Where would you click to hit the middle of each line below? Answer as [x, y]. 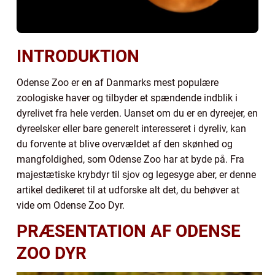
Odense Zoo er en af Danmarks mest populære [118, 82]
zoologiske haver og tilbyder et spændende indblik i [127, 98]
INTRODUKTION [78, 56]
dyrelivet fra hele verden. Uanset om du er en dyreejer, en [137, 113]
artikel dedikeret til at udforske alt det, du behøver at [128, 190]
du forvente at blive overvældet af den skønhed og [125, 144]
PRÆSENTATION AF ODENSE [129, 231]
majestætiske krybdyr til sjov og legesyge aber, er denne [136, 174]
